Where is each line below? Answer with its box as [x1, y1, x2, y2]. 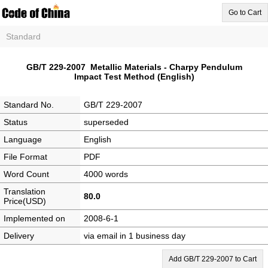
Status [4, 117, 28, 127]
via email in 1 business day [84, 231, 185, 240]
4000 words [84, 169, 128, 179]
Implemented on [4, 214, 65, 223]
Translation [4, 187, 45, 196]
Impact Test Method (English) [74, 72, 194, 81]
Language [4, 135, 42, 144]
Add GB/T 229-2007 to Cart [169, 255, 257, 263]
